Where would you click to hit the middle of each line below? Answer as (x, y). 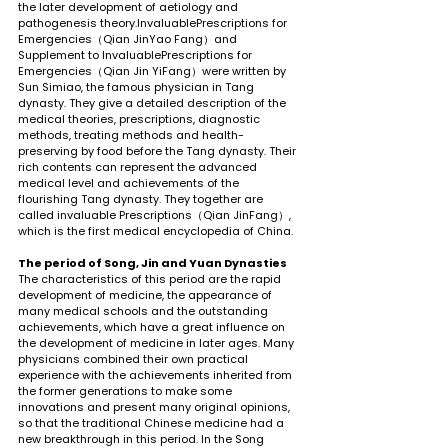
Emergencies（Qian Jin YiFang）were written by (153, 70)
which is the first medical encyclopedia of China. (155, 230)
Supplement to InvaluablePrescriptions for (136, 54)
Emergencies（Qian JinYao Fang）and (129, 38)
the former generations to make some (126, 390)
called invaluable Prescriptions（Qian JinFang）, (156, 214)
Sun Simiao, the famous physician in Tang (137, 86)
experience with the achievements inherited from (156, 374)
